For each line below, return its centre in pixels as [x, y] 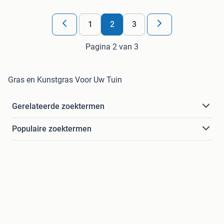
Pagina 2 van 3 [112, 46]
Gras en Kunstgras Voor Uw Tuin [65, 79]
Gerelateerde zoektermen [58, 106]
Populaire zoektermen [52, 128]
